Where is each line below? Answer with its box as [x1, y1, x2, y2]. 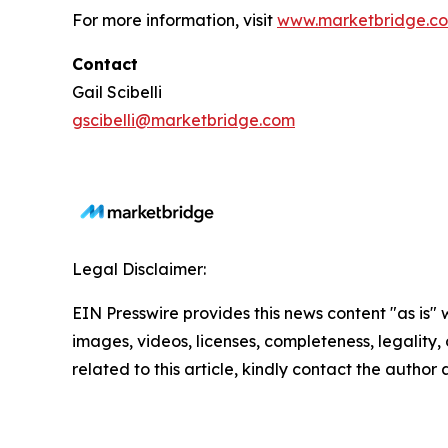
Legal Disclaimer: [72, 259, 206, 279]
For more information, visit [72, 10, 277, 30]
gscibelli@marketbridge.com [72, 110, 295, 130]
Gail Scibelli [72, 82, 162, 102]
